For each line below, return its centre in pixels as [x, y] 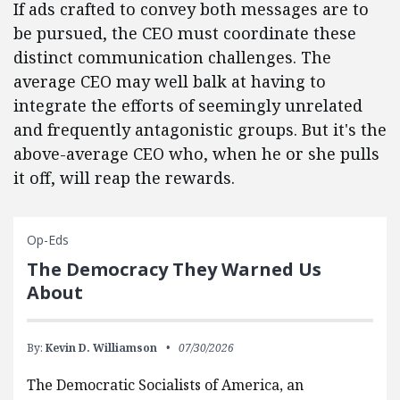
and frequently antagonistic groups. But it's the [200, 129]
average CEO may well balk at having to [170, 81]
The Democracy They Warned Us [174, 269]
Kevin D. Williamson [101, 348]
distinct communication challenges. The [172, 57]
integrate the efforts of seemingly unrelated [188, 105]
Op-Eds [48, 240]
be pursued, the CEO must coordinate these [185, 33]
